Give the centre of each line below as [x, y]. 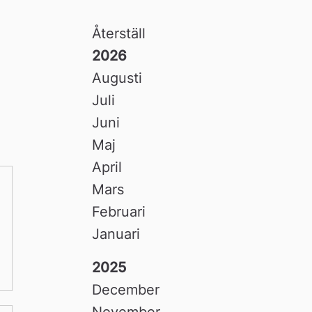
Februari [119, 211]
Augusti [117, 78]
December [126, 289]
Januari [116, 234]
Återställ [119, 33]
